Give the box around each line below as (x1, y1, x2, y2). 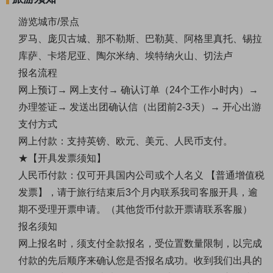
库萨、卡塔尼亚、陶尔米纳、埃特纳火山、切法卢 (18, 51, 233, 62)
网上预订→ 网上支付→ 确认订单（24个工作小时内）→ (18, 85, 258, 96)
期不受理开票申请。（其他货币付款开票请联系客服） (18, 204, 252, 215)
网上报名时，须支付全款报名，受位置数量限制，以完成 (18, 238, 262, 249)
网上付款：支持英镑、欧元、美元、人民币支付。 (18, 136, 233, 147)
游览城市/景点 (18, 16, 79, 27)
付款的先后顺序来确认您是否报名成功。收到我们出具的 (18, 255, 262, 266)
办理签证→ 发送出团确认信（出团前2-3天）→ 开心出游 (18, 102, 261, 113)
